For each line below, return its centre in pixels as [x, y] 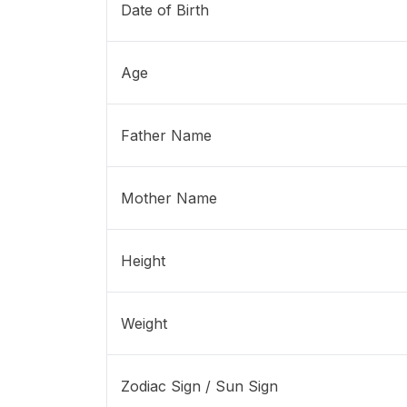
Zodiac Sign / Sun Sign [199, 387]
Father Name [166, 136]
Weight [144, 324]
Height [143, 261]
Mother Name [169, 199]
